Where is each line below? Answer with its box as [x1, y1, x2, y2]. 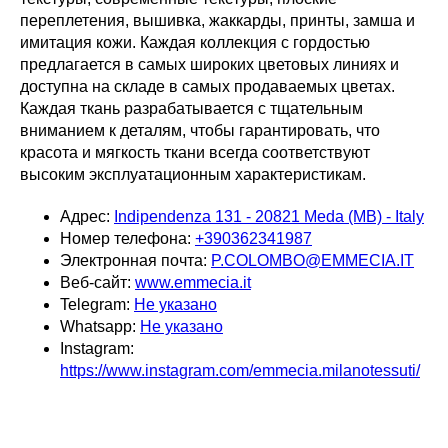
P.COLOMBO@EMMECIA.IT [211, 252, 414, 270]
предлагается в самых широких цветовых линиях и [20, 56, 399, 74]
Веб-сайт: [60, 274, 135, 292]
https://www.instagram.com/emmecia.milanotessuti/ [60, 362, 420, 380]
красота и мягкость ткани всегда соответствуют [20, 144, 370, 162]
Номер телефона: [60, 230, 195, 248]
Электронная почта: [60, 252, 211, 270]
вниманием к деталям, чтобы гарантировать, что [20, 122, 380, 140]
